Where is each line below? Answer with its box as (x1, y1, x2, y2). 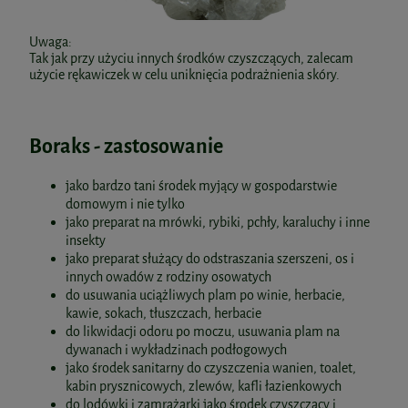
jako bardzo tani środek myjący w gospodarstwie (66, 177, 337, 195)
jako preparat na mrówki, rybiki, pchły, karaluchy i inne (66, 213, 370, 231)
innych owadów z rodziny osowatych (66, 268, 271, 286)
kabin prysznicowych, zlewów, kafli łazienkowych (66, 377, 342, 395)
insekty (66, 231, 106, 250)
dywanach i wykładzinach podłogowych (66, 341, 287, 359)
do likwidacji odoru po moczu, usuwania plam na (66, 322, 340, 341)
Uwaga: (29, 34, 72, 52)
